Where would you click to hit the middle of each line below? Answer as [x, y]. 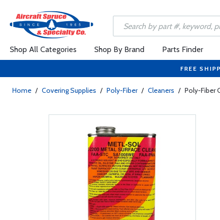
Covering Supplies [69, 90]
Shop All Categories [43, 49]
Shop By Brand [119, 49]
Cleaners [161, 90]
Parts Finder [183, 49]
